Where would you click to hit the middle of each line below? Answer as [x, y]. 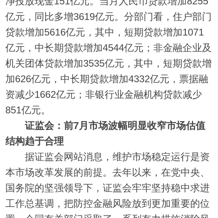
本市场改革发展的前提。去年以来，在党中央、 [108, 172]
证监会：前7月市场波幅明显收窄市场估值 [115, 125]
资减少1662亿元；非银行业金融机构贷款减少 [104, 94]
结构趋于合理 [35, 141]
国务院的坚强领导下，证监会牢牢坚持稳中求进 [108, 188]
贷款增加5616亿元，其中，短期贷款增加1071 [105, 32]
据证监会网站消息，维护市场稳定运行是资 [108, 156]
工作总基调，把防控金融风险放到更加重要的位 [108, 203]
